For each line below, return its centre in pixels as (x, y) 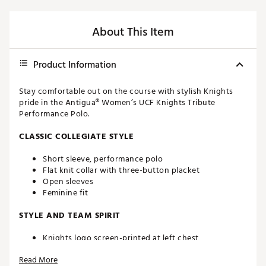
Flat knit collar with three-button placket (121, 170)
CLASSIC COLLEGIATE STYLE (76, 137)
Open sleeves (68, 182)
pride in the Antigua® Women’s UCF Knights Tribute (117, 103)
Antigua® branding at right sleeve (107, 249)
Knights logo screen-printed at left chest (121, 238)
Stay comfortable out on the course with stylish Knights (126, 91)
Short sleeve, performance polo (103, 159)
